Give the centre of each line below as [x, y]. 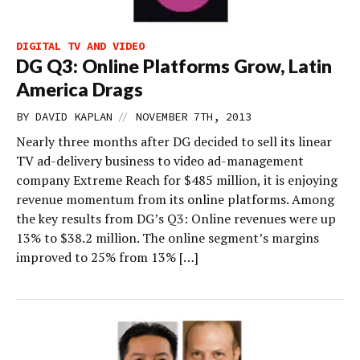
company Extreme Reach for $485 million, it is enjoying [177, 180]
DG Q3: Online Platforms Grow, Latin [174, 66]
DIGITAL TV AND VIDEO [80, 46]
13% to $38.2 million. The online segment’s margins [168, 238]
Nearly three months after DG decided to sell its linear [174, 141]
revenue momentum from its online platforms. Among [175, 199]
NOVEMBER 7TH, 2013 [194, 117]
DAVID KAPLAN [74, 117]
